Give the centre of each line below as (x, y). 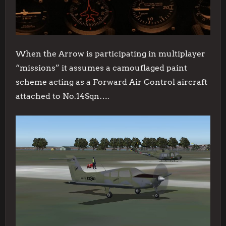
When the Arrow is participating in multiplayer (110, 54)
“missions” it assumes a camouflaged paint (101, 68)
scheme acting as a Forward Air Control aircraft (111, 82)
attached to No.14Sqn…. (63, 96)
